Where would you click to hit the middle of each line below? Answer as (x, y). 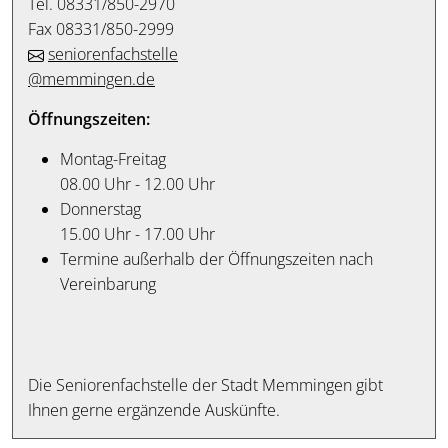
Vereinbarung (108, 283)
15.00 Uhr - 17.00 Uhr (137, 233)
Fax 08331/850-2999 (101, 28)
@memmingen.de (91, 78)
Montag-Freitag (113, 158)
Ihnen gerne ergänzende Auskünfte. (154, 409)
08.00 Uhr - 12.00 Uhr (137, 183)
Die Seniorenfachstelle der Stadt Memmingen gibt (205, 384)
